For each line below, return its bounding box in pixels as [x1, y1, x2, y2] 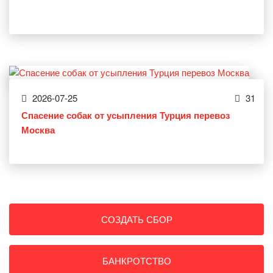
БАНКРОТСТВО [102, 254, 171, 268]
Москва [21, 123, 55, 137]
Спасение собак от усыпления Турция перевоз [21, 108, 230, 122]
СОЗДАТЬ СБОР [101, 213, 172, 226]
